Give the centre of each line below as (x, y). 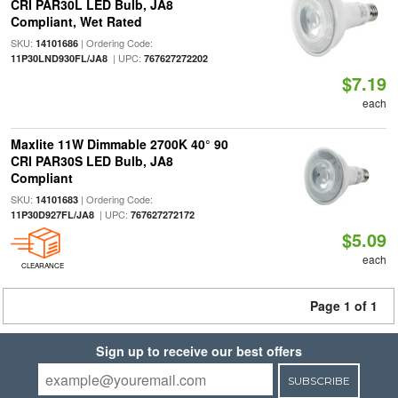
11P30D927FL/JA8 (52, 215)
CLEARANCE (42, 265)
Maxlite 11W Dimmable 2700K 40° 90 (119, 144)
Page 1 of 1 (344, 306)
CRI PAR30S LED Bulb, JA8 (92, 161)
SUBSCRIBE (318, 381)
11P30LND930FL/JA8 (59, 58)
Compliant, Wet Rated (76, 21)
